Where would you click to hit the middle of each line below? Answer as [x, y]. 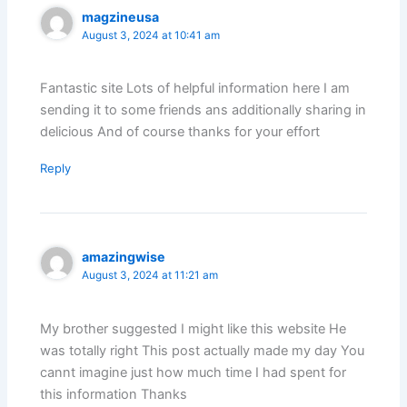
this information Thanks [114, 394]
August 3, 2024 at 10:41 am [151, 36]
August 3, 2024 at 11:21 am [150, 276]
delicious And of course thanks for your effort [180, 132]
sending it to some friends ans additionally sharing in [203, 110]
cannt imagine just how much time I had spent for [194, 372]
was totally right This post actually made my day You [203, 350]
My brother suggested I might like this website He [194, 328]
